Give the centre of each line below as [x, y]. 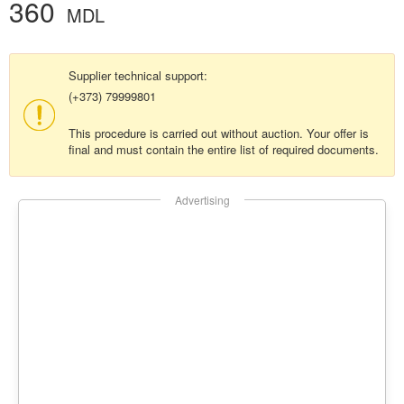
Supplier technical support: [138, 76]
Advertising [202, 200]
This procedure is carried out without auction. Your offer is [219, 133]
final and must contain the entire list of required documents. [224, 150]
